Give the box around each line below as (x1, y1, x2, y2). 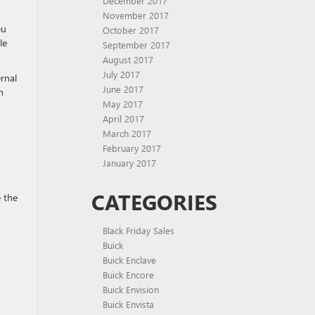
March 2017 (103, 127, 151, 139)
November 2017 (103, 9, 169, 21)
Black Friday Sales (103, 224, 174, 236)
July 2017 (103, 68, 140, 80)
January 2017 (103, 157, 156, 169)
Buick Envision (103, 283, 159, 295)
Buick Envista (103, 298, 154, 310)
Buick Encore (103, 269, 154, 281)
